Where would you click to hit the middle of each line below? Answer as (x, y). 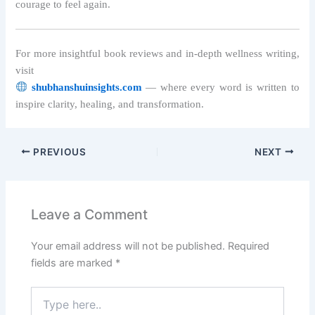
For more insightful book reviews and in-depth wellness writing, (157, 53)
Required (249, 246)
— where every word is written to (220, 87)
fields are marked (73, 263)
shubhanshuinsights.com (86, 87)
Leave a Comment (90, 215)
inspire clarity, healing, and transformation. (110, 104)
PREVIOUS (58, 152)
